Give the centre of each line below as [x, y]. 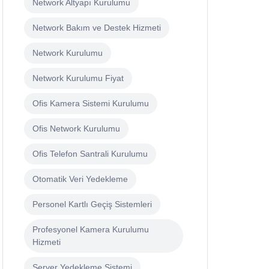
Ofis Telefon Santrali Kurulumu [90, 154]
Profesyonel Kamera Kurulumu [91, 230]
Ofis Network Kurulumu [76, 129]
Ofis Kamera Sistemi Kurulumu [91, 104]
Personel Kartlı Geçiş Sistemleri [92, 204]
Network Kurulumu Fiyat [78, 78]
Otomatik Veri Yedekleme [80, 179]
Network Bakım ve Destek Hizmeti [97, 28]
